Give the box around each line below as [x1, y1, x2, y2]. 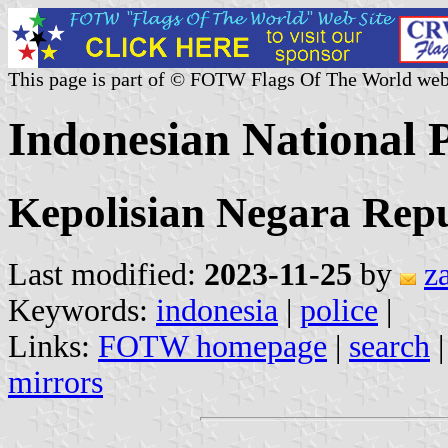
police [300, 292, 378, 328]
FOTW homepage [98, 328, 327, 364]
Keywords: [8, 292, 156, 328]
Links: [8, 328, 98, 364]
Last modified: [8, 256, 204, 292]
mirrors [8, 364, 103, 400]
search [349, 328, 430, 364]
